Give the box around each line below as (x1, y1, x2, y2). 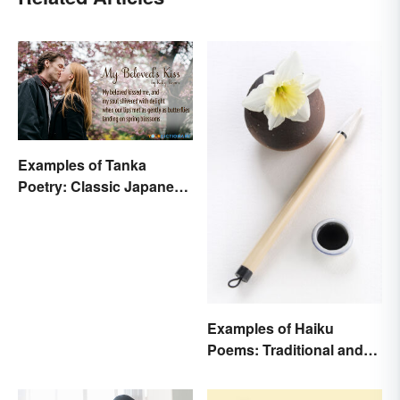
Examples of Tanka (18, 154, 146, 175)
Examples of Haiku (207, 318, 334, 339)
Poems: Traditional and (207, 339, 363, 361)
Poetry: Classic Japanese (18, 175, 190, 196)
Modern (207, 361, 259, 382)
